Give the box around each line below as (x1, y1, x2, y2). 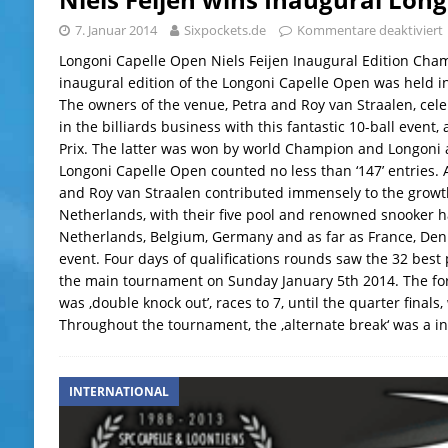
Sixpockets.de (183, 20, 266, 39)
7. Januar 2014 (74, 20, 157, 39)
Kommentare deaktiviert (296, 20, 443, 39)
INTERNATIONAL (68, 382, 169, 400)
